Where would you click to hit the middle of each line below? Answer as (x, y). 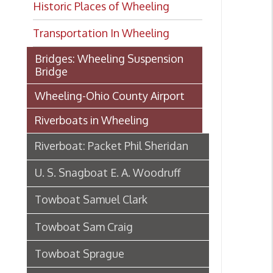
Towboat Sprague (71, 197)
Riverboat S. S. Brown (79, 221)
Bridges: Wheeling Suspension (97, 23)
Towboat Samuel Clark (82, 149)
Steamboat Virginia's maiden (95, 245)
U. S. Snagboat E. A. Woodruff (97, 125)
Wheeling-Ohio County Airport (98, 56)
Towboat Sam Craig (75, 173)
